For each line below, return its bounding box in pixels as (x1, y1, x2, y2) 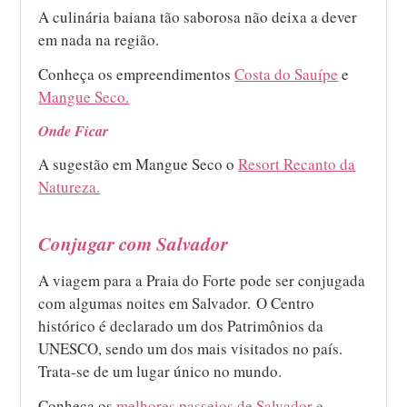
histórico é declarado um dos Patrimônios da (38, 314, 324, 336)
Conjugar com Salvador (38, 229, 229, 257)
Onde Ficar (38, 119, 109, 141)
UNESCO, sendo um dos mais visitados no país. (38, 337, 343, 359)
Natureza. (38, 175, 101, 197)
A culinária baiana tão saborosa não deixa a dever (38, 5, 358, 27)
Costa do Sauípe (234, 63, 339, 84)
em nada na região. (38, 28, 160, 50)
